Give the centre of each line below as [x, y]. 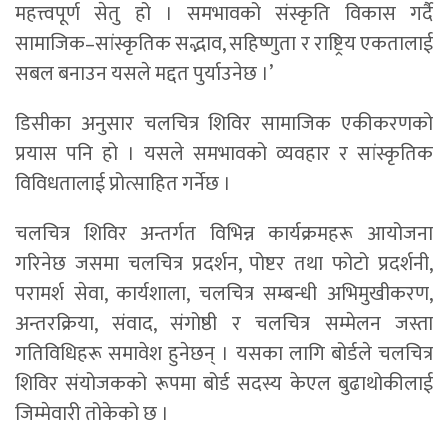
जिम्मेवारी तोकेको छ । [92, 414]
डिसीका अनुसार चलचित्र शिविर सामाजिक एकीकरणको [224, 124]
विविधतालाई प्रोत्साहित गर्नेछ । [123, 184]
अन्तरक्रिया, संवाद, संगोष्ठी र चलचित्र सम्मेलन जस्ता [224, 324]
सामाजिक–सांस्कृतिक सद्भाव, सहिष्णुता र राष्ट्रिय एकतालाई [224, 44]
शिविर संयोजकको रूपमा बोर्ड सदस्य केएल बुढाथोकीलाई [224, 384]
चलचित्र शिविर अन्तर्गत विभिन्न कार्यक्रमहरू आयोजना [224, 234]
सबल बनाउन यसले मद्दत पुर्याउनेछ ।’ [144, 74]
